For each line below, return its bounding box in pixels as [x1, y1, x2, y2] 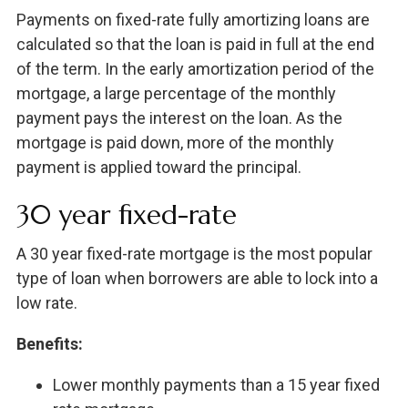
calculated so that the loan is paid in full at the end [15, 35, 374, 55]
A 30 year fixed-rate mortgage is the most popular [15, 244, 372, 264]
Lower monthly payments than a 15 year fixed [52, 375, 380, 395]
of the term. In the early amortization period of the [15, 59, 374, 79]
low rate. [15, 293, 77, 313]
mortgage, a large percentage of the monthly [15, 84, 336, 104]
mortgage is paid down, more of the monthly [15, 133, 334, 153]
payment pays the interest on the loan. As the [15, 108, 342, 128]
